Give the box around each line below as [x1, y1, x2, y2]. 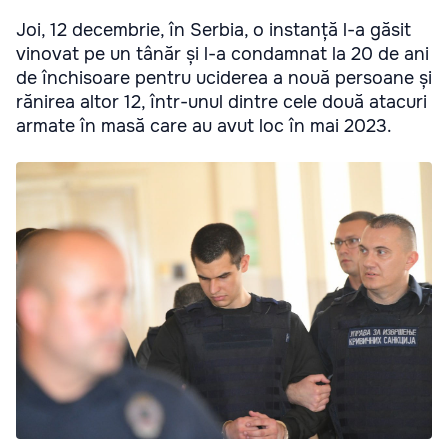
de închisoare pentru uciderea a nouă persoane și [16, 66, 432, 89]
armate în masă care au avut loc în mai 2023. [16, 114, 392, 137]
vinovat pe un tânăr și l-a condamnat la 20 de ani [16, 42, 429, 65]
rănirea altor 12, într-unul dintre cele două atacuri [16, 90, 427, 113]
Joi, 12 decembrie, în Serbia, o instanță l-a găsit [16, 18, 411, 41]
